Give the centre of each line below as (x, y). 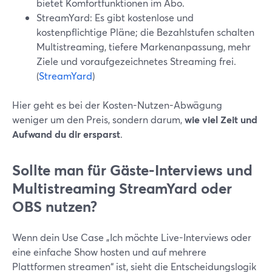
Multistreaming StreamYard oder (122, 188)
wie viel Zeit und (221, 119)
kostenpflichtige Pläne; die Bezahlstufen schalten (145, 32)
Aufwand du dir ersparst (66, 134)
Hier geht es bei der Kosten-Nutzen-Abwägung (117, 105)
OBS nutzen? (55, 206)
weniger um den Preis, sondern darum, (98, 119)
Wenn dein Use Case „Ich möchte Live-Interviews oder (132, 237)
